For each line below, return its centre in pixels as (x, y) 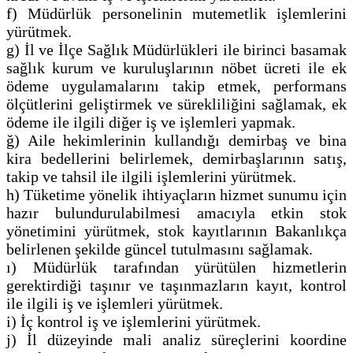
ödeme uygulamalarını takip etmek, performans (176, 86)
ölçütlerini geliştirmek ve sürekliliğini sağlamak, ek (176, 104)
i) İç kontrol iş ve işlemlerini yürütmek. (134, 322)
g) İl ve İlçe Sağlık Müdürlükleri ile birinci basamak (176, 50)
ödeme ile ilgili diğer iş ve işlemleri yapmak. (153, 123)
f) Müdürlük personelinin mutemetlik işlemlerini (176, 14)
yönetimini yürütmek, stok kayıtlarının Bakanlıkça (176, 231)
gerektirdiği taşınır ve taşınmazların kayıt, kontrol (176, 286)
